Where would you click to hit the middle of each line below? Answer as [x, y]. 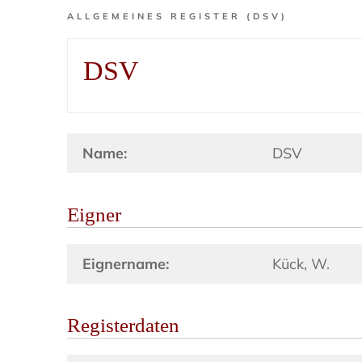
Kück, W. [301, 264]
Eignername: [126, 264]
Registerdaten [124, 325]
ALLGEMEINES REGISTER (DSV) [178, 16]
